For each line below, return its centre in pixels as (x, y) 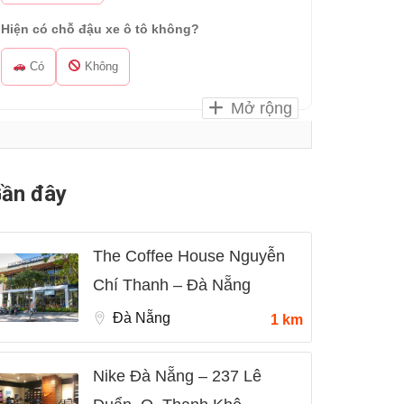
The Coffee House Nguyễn (189, 256)
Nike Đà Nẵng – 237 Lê (177, 376)
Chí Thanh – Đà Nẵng (172, 285)
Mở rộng (259, 108)
